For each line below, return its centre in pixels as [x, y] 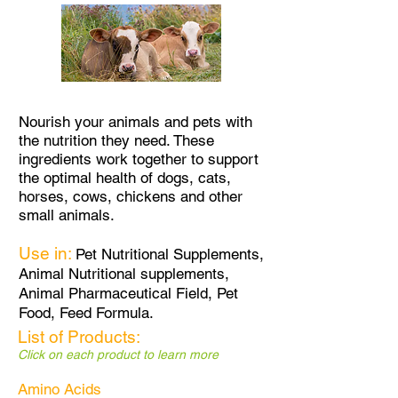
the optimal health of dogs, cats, [125, 178]
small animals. [67, 215]
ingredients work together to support [139, 159]
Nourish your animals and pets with [135, 122]
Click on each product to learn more [118, 354]
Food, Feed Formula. [86, 313]
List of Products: [79, 337]
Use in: [47, 253]
